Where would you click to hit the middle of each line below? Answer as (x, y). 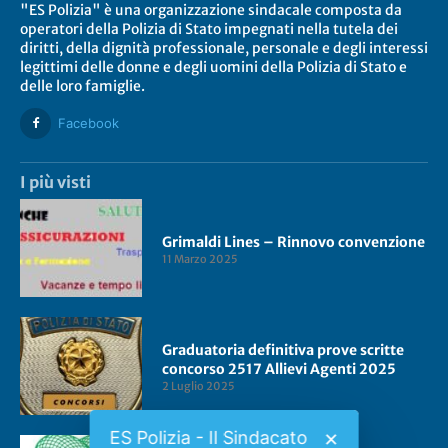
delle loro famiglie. (82, 85)
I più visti (55, 181)
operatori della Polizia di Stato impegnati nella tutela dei (209, 28)
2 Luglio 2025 (199, 386)
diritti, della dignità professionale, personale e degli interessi (224, 47)
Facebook (89, 122)
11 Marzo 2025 (200, 258)
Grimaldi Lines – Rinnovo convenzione (294, 241)
